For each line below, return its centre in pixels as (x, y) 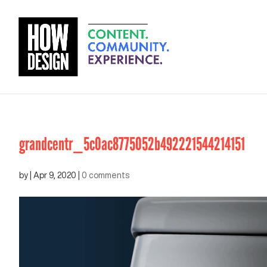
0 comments (105, 175)
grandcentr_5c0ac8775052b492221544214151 (132, 144)
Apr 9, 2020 (55, 175)
